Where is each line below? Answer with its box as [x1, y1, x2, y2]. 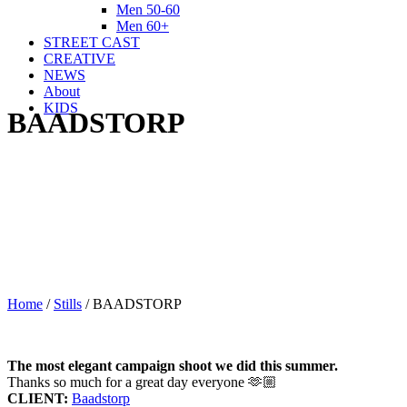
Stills [54, 295, 82, 312]
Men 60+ [116, 18, 169, 34]
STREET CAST [44, 35, 140, 50]
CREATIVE [44, 51, 115, 66]
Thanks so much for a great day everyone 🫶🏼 [7, 373, 277, 390]
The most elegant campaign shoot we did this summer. [7, 357, 338, 373]
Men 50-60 [116, 2, 180, 17]
